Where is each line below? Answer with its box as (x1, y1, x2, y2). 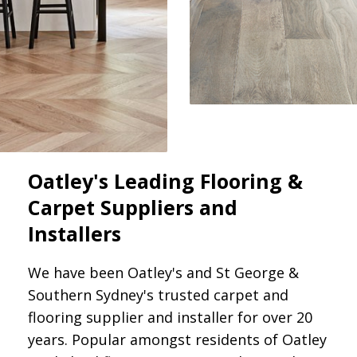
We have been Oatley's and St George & (28, 262, 299, 282)
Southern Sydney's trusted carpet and (28, 284, 288, 304)
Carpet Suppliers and (28, 193, 237, 221)
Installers (28, 219, 121, 247)
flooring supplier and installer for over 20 (28, 307, 312, 327)
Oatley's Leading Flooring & (28, 167, 303, 194)
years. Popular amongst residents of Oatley (28, 329, 327, 349)
